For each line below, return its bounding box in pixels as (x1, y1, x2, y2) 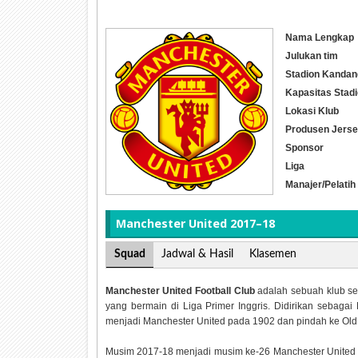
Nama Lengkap (284, 31, 354, 43)
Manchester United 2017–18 (115, 215, 275, 231)
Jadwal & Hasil (161, 249, 233, 261)
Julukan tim (284, 50, 338, 62)
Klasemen (249, 249, 296, 261)
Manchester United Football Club (105, 285, 255, 297)
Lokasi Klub (284, 105, 339, 117)
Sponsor (284, 141, 324, 153)
